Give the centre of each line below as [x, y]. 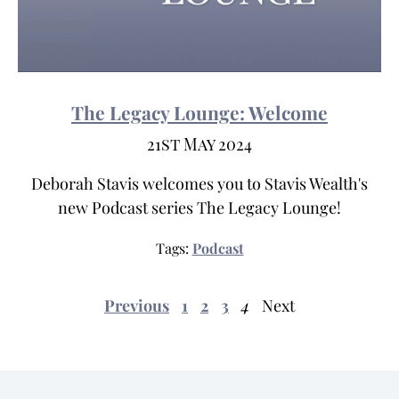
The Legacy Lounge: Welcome [199, 113]
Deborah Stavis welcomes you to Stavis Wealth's [199, 184]
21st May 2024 [199, 145]
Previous [137, 306]
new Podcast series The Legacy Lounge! [199, 208]
